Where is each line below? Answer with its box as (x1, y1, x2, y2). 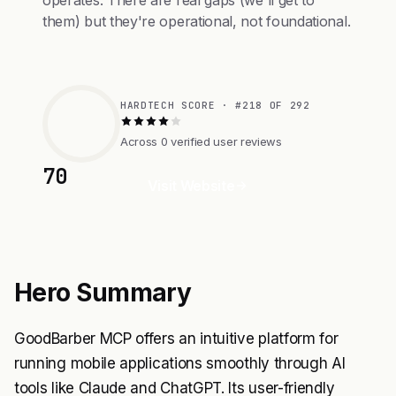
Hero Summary (14, 278, 192, 308)
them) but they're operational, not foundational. (42, 12, 351, 30)
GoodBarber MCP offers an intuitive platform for (14, 330, 339, 347)
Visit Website (147, 177, 235, 194)
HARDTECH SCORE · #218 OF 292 (120, 98, 310, 111)
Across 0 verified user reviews (120, 133, 282, 148)
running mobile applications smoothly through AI (14, 354, 346, 372)
